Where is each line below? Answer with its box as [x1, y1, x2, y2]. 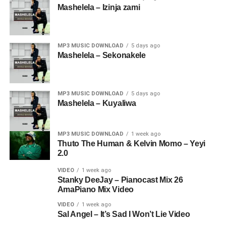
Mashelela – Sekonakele [57, 51, 146, 60]
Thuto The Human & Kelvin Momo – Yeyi [57, 139, 206, 148]
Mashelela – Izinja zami [57, 3, 140, 12]
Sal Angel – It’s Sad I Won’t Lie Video [57, 210, 190, 219]
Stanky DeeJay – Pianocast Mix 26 [57, 176, 183, 185]
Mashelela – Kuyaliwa [57, 99, 136, 107]
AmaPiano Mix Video [57, 185, 134, 194]
